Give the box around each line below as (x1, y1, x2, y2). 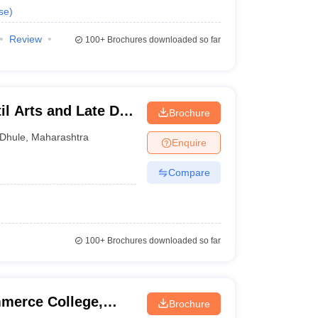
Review (9, 33, 42, 45)
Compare (168, 166, 210, 178)
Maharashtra (31, 131, 89, 143)
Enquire (171, 136, 207, 148)
